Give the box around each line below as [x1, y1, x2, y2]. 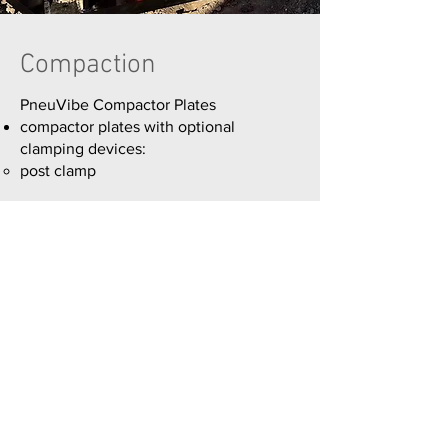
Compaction [20, 49, 156, 81]
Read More [57, 211, 149, 235]
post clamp [20, 162, 96, 179]
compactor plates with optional [20, 118, 235, 135]
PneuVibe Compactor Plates [20, 96, 216, 113]
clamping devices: [20, 140, 146, 157]
